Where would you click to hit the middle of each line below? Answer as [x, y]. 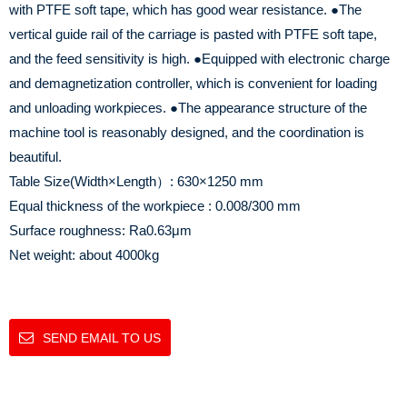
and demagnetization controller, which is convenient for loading [193, 84]
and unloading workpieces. [88, 108]
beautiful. [35, 157]
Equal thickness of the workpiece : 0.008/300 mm [155, 206]
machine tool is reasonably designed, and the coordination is [187, 133]
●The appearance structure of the [267, 108]
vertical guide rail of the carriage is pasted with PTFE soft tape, [193, 35]
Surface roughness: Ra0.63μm [100, 231]
